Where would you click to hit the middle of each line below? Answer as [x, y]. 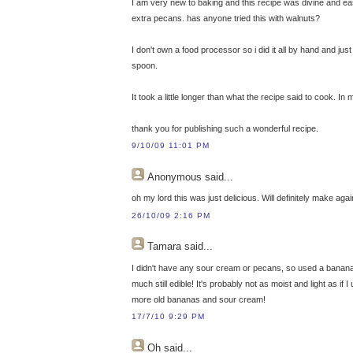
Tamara [164, 247]
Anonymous [175, 176]
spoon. [145, 65]
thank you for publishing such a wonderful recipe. [225, 128]
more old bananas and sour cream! [199, 299]
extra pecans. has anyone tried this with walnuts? [226, 18]
